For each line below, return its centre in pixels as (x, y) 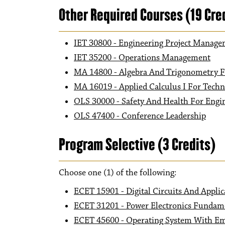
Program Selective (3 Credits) (137, 144)
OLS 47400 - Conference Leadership (140, 116)
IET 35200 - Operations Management (142, 58)
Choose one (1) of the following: (118, 173)
